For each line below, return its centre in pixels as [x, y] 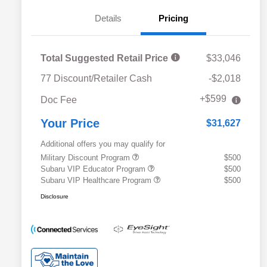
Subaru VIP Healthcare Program [97, 181]
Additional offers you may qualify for [103, 144]
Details [108, 18]
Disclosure [55, 197]
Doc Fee [59, 100]
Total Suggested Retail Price [105, 58]
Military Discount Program [86, 158]
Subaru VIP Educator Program [94, 169]
